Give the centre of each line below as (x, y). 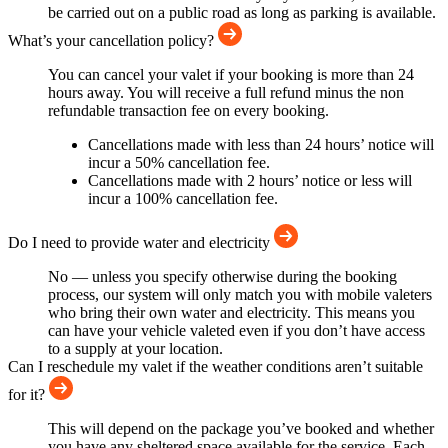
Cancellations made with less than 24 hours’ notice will (261, 145)
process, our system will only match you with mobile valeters (240, 295)
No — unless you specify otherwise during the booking (222, 277)
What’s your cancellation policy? (113, 41)
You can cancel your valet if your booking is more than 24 (231, 75)
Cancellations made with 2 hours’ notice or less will (250, 181)
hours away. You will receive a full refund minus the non (226, 93)
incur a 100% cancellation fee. (183, 199)
